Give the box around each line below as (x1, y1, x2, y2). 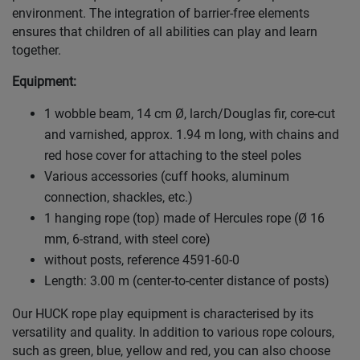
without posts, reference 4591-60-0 (44, 252, 239, 268)
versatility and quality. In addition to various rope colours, (12, 325, 334, 341)
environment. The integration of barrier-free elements (12, 6, 309, 22)
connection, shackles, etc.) (44, 190, 193, 206)
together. (12, 43, 61, 59)
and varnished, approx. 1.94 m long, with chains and (44, 127, 339, 143)
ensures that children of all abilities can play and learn (12, 24, 317, 40)
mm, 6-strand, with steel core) (44, 231, 211, 247)
